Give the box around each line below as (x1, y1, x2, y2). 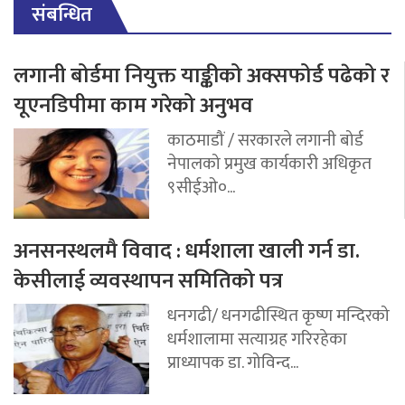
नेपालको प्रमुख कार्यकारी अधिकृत (167, 148, 372, 178)
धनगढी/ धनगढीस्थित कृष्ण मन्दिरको (167, 300, 390, 330)
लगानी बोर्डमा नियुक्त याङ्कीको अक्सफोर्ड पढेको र (14, 57, 390, 94)
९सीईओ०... (167, 172, 235, 202)
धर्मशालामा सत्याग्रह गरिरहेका (167, 324, 347, 353)
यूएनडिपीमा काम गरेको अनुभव (14, 87, 253, 124)
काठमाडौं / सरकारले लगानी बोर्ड (167, 125, 363, 155)
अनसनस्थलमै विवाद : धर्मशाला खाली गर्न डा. (14, 232, 360, 269)
